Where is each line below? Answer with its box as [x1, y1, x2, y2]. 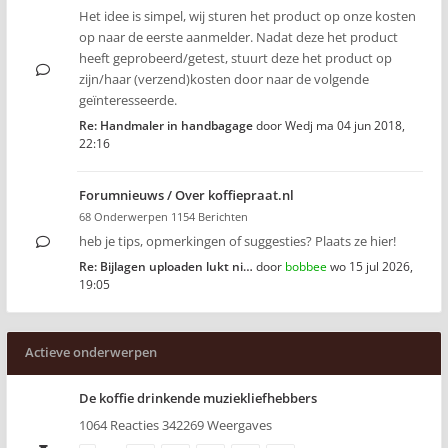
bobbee [285, 258, 327, 275]
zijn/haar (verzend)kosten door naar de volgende [79, 70, 369, 88]
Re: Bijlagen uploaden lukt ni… [79, 258, 253, 275]
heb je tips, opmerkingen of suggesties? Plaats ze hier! [79, 232, 396, 250]
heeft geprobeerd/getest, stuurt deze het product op [79, 49, 392, 67]
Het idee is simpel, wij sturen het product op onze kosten [79, 7, 416, 25]
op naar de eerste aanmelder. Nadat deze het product [79, 28, 398, 46]
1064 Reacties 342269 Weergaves [79, 416, 272, 434]
